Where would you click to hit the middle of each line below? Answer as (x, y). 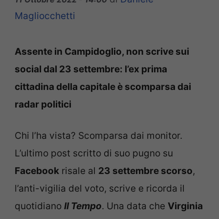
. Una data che (135, 206)
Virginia (185, 206)
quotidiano (39, 206)
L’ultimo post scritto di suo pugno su (94, 153)
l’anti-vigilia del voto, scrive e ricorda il (100, 189)
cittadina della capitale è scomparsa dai (103, 87)
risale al (79, 171)
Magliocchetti (45, 16)
